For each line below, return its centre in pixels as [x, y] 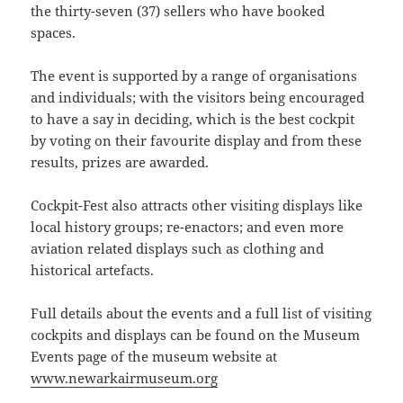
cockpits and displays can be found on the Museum [196, 334]
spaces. [54, 32]
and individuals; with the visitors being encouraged [198, 97]
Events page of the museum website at [154, 356]
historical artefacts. [93, 269]
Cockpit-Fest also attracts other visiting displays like [197, 205]
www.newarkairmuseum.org [125, 377]
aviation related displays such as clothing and [178, 248]
